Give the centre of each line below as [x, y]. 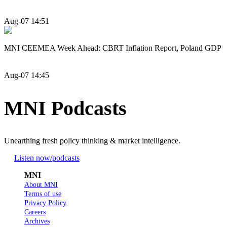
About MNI [41, 185]
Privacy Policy [45, 203]
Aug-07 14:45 [27, 75]
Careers [35, 212]
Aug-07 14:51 [27, 21]
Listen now [32, 158]
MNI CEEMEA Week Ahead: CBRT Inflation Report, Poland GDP [113, 48]
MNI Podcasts [65, 108]
